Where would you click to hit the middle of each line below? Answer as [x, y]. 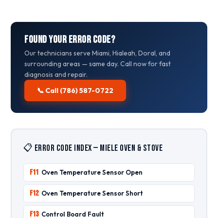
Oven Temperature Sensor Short [92, 193]
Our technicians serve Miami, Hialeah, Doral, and [98, 53]
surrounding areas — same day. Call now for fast [98, 64]
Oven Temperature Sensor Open [92, 172]
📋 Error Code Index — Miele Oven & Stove [93, 148]
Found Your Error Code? [70, 40]
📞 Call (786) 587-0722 [75, 91]
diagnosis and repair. [56, 74]
